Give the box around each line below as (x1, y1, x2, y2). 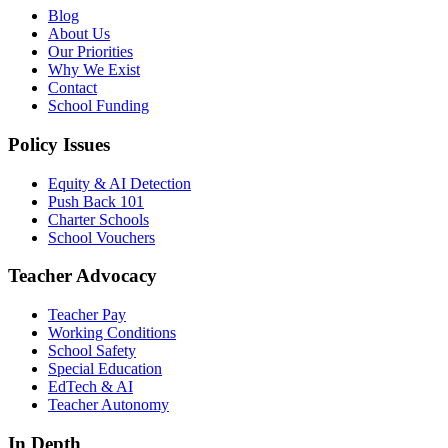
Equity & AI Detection (48, 174, 191, 192)
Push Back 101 (48, 192, 144, 210)
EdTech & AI (48, 378, 133, 395)
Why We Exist (48, 61, 140, 79)
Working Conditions (48, 324, 176, 341)
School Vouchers (48, 228, 155, 246)
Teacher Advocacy (8, 265, 157, 287)
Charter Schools (48, 210, 149, 228)
